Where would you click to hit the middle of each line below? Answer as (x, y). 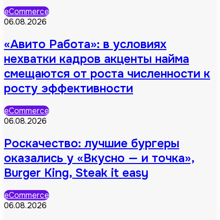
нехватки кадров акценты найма (96, 59)
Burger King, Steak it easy (76, 173)
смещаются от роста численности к (107, 74)
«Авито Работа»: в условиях (85, 44)
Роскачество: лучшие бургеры (92, 143)
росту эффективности (69, 89)
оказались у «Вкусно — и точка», (99, 158)
